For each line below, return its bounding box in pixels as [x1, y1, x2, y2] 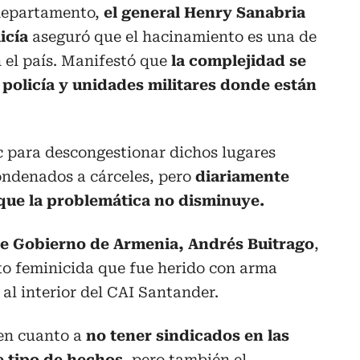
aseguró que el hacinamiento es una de [32, 28, 317, 46]
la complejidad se [171, 52, 306, 70]
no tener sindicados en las [86, 327, 289, 345]
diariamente [195, 168, 289, 186]
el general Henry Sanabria [104, 4, 305, 22]
